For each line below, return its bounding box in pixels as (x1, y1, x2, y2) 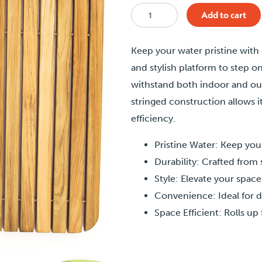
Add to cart (201, 9, 246, 20)
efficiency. (131, 113, 175, 124)
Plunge (130, 39, 161, 50)
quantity (130, 73, 167, 84)
